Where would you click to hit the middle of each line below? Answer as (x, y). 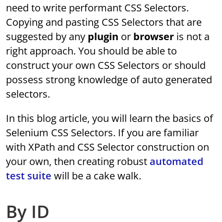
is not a (192, 37)
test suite (29, 176)
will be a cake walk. (97, 176)
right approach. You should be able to (92, 51)
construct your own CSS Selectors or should (106, 65)
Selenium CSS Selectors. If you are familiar (103, 133)
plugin (103, 37)
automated (177, 162)
